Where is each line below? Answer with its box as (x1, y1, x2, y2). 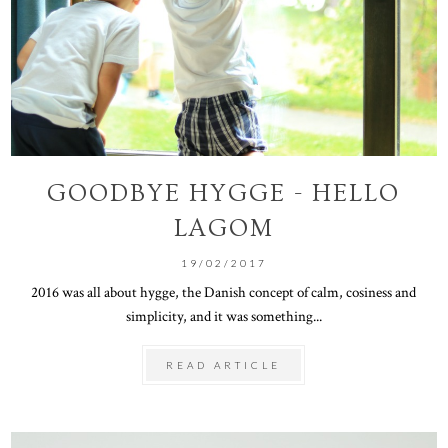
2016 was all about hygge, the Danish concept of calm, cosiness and (31, 281, 417, 302)
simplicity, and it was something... (125, 305, 322, 326)
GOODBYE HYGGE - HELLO (47, 178, 401, 208)
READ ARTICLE (166, 358, 282, 371)
